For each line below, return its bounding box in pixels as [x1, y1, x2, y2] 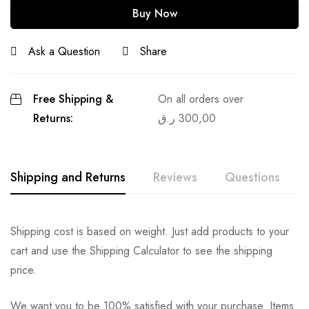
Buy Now [132, 5, 177, 21]
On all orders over [158, 90, 244, 107]
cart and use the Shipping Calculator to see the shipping [10, 242, 272, 259]
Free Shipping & [33, 90, 113, 107]
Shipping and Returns [10, 168, 126, 186]
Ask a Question [28, 43, 100, 59]
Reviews [153, 168, 197, 186]
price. [10, 261, 37, 278]
